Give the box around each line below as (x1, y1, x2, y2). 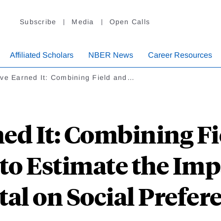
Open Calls (109, 18, 150, 26)
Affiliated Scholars (10, 51, 74, 60)
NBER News (88, 51, 133, 60)
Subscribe (20, 18, 57, 26)
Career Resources (148, 51, 212, 60)
